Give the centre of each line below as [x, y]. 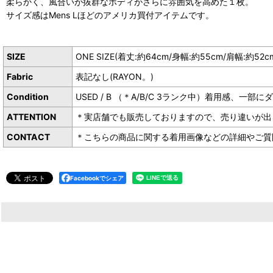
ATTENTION [31, 116]
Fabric [24, 76]
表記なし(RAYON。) [115, 76]
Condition [32, 96]
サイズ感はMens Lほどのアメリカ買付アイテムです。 [110, 15]
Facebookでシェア [97, 178]
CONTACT [28, 136]
